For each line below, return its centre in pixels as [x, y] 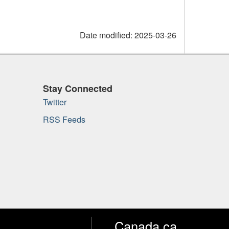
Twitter [54, 102]
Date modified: [106, 35]
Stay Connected [77, 89]
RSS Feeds [64, 120]
